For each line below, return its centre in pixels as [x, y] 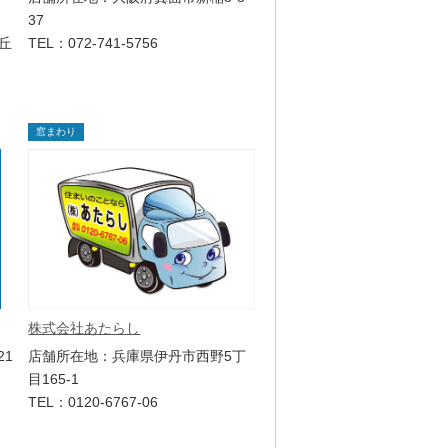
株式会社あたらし [84, 327]
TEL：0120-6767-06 [93, 401]
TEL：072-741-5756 [93, 42]
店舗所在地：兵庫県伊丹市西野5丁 [137, 355]
